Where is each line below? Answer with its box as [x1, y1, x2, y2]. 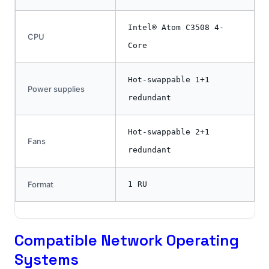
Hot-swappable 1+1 [127, 75, 210, 85]
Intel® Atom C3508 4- [127, 23, 224, 32]
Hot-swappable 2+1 [127, 127, 210, 137]
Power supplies [27, 84, 85, 94]
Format [27, 180, 53, 190]
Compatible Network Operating [14, 231, 239, 250]
